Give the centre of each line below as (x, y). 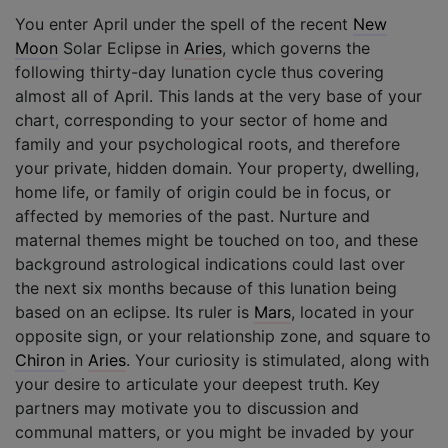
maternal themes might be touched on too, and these (216, 239)
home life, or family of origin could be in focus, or (203, 191)
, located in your (352, 311)
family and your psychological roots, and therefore (207, 143)
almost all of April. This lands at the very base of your (218, 95)
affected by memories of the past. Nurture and (192, 215)
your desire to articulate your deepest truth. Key (197, 383)
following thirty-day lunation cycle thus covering (199, 71)
